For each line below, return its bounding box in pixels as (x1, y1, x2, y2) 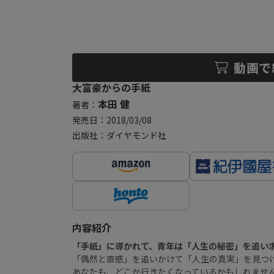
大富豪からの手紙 (72, 80, 150, 95)
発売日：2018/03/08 (72, 114, 152, 127)
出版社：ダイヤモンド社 (72, 129, 166, 142)
